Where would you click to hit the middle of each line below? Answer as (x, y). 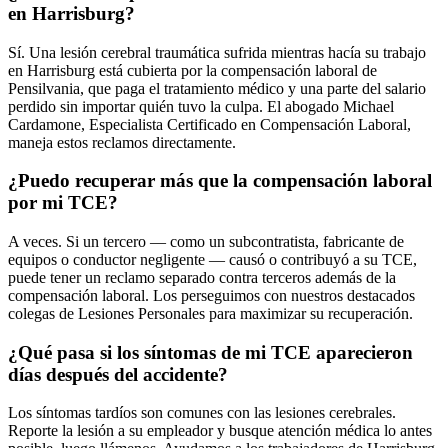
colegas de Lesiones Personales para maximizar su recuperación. (210, 313)
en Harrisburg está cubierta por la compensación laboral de (192, 70)
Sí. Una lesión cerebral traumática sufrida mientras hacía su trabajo (217, 52)
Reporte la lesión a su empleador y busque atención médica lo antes (220, 431)
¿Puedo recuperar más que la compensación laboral (220, 181)
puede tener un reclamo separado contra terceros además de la (202, 277)
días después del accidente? (118, 374)
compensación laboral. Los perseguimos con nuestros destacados (211, 295)
